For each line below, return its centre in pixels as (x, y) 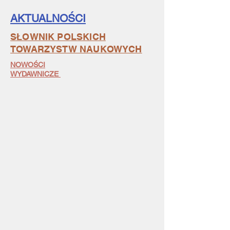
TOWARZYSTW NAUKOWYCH (76, 49)
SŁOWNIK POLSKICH (58, 37)
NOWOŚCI (28, 65)
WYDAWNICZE (35, 74)
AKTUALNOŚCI (48, 18)
